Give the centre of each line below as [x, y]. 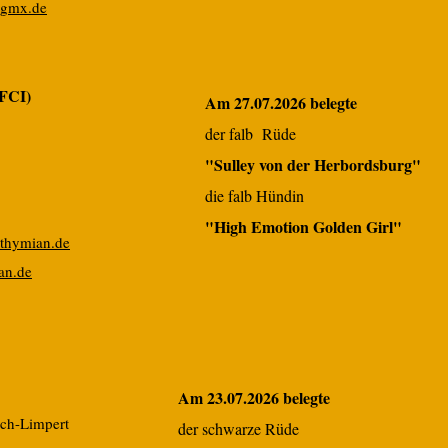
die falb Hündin [254, 195]
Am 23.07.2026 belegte [254, 397]
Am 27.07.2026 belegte [281, 102]
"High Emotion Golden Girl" [303, 226]
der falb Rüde [250, 133]
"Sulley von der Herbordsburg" [313, 164]
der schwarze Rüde [238, 428]
